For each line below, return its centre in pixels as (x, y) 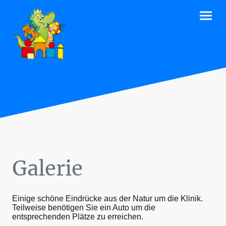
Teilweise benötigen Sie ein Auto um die (84, 208)
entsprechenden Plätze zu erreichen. (78, 217)
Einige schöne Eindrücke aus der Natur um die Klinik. (107, 199)
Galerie (47, 168)
